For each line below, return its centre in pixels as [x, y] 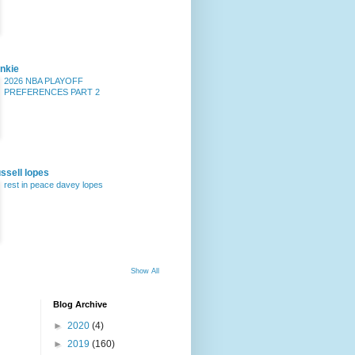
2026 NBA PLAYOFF [44, 81]
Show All [145, 271]
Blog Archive [80, 304]
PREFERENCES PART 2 [52, 92]
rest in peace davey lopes [53, 185]
